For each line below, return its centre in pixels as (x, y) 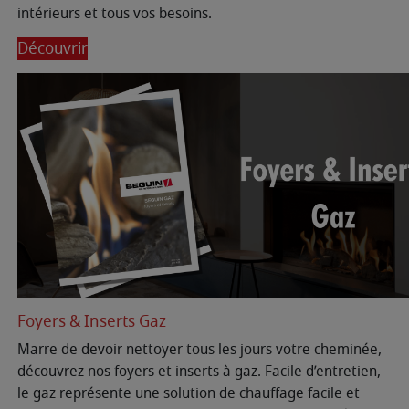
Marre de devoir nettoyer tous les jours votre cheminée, (199, 350)
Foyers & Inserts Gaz (92, 322)
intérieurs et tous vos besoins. (115, 14)
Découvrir (52, 49)
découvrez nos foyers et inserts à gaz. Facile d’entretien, (199, 372)
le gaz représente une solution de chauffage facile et (189, 394)
